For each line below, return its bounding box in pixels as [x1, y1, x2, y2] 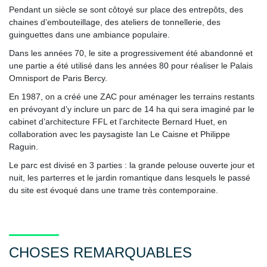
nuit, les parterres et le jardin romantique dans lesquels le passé [9, 172, 250, 182]
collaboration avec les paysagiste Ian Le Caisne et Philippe [9, 129, 230, 139]
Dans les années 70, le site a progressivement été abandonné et [9, 48, 253, 58]
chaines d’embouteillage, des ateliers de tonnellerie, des [9, 17, 221, 27]
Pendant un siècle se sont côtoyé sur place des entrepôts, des [9, 4, 243, 14]
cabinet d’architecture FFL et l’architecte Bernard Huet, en [9, 116, 227, 126]
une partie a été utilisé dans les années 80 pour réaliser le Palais [9, 60, 253, 70]
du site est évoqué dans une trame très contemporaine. [9, 185, 218, 195]
